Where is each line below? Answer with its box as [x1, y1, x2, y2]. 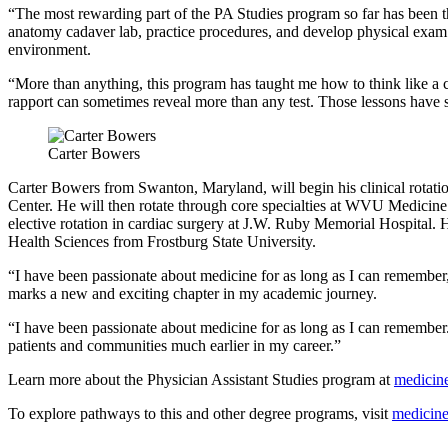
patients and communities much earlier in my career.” [8, 336, 341, 354]
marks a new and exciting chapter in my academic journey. [8, 284, 377, 302]
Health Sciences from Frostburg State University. [8, 232, 320, 250]
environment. [8, 40, 91, 58]
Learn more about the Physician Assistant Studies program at [8, 370, 394, 388]
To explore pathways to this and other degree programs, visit [8, 404, 392, 422]
